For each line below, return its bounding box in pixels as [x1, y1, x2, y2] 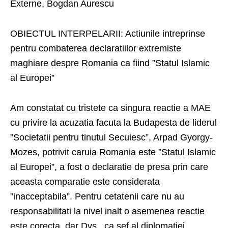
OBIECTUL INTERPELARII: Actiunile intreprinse [10, 28, 205, 39]
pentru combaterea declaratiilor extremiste [10, 43, 181, 54]
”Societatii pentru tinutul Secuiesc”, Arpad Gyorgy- [10, 132, 213, 143]
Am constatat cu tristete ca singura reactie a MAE [10, 103, 211, 113]
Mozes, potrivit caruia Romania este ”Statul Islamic [10, 147, 216, 158]
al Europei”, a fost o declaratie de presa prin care [10, 162, 208, 173]
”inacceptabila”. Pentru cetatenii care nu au [10, 191, 184, 202]
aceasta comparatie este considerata [10, 177, 160, 187]
